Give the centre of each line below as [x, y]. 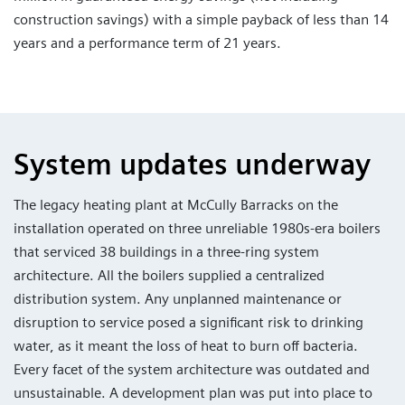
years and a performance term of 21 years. [147, 43]
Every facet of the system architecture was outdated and [192, 370]
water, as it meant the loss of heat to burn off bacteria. [186, 346]
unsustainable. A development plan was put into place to [193, 393]
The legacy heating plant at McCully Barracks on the [176, 205]
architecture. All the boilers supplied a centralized [169, 276]
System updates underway [192, 165]
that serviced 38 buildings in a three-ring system [166, 252]
